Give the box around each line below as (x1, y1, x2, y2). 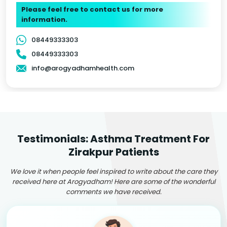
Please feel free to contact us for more (21, 4, 163, 14)
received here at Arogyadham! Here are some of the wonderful (12, 176, 215, 186)
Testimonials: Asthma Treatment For (17, 131, 210, 146)
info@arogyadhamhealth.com (31, 63, 134, 73)
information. (21, 14, 67, 24)
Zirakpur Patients (68, 144, 159, 159)
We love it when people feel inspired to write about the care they (10, 166, 217, 176)
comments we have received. (65, 186, 162, 197)
